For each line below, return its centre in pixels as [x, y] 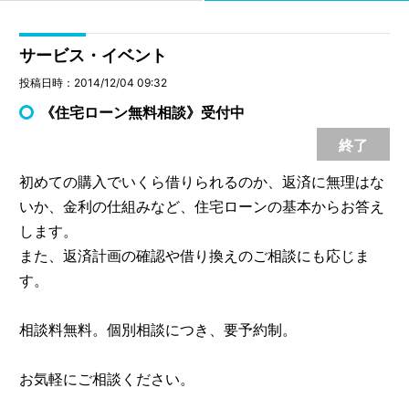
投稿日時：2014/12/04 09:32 [94, 82]
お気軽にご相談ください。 [107, 378]
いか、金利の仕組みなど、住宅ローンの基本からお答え [202, 206]
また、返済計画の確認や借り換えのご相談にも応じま [195, 255]
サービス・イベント [94, 55]
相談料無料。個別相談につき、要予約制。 [158, 329]
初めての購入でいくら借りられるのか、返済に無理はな [202, 181]
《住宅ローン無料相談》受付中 [143, 112]
